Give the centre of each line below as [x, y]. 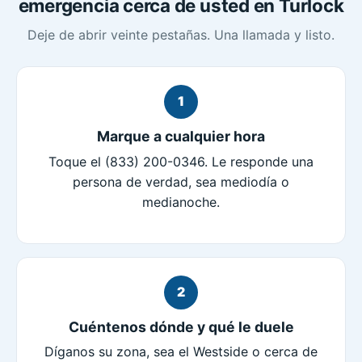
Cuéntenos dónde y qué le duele [181, 326]
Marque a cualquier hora [181, 136]
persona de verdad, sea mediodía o [181, 181]
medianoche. [181, 202]
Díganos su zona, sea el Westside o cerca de [181, 352]
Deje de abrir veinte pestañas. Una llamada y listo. [181, 34]
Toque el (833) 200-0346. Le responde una [181, 161]
